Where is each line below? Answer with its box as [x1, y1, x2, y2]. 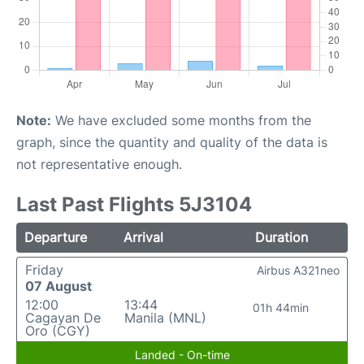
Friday [25, 262, 63, 279]
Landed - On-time [134, 348, 230, 362]
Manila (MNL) [123, 310, 206, 327]
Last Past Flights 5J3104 [16, 193, 252, 217]
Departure [24, 229, 87, 246]
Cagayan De [25, 310, 101, 327]
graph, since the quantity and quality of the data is [16, 134, 327, 151]
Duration [254, 229, 308, 246]
